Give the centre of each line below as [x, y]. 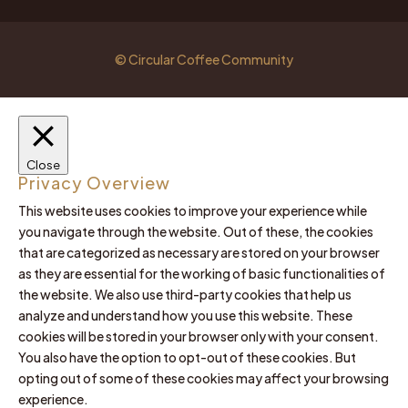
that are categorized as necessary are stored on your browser [199, 252]
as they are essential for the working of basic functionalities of [202, 273]
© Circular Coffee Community [204, 59]
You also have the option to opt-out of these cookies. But [187, 357]
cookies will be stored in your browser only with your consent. [199, 336]
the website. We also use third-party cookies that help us [185, 294]
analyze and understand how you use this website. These [185, 315]
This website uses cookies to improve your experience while [193, 210]
